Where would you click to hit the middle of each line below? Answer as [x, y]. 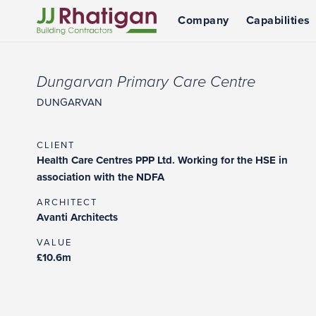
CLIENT [56, 145]
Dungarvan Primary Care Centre [146, 82]
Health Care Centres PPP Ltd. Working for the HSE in [162, 160]
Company [203, 20]
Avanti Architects [77, 217]
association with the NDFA [101, 177]
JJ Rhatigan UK [72, 51]
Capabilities [278, 20]
